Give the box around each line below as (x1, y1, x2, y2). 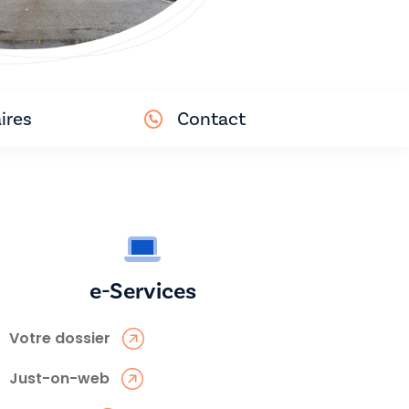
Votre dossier (9, 327, 110, 349)
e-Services (89, 276, 196, 306)
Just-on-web (9, 367, 110, 389)
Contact (176, 106, 246, 131)
